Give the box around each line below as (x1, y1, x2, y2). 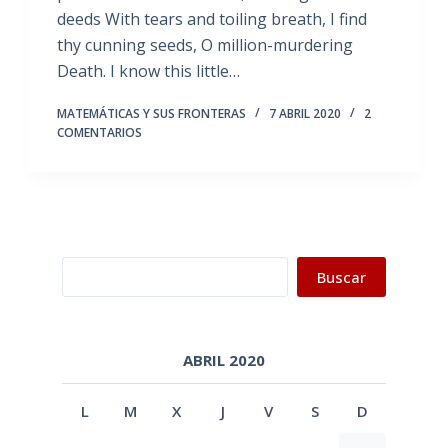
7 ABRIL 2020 (268, 105, 341, 122)
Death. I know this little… (56, 60, 240, 82)
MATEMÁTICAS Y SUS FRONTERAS (56, 105, 246, 122)
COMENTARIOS (56, 124, 142, 141)
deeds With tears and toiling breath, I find (56, 8, 367, 30)
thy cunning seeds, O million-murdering (56, 34, 353, 56)
